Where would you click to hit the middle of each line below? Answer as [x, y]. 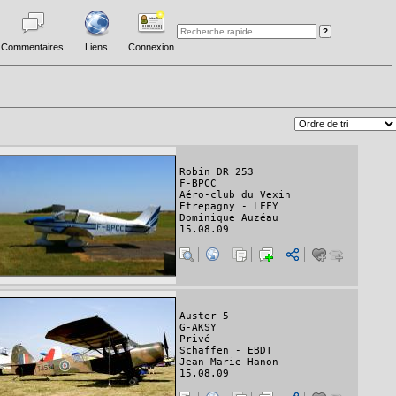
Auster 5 [204, 316]
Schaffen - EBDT [226, 351]
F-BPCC [198, 184]
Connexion [151, 47]
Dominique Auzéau [229, 218]
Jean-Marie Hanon [229, 362]
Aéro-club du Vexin [235, 195]
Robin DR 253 [217, 172]
